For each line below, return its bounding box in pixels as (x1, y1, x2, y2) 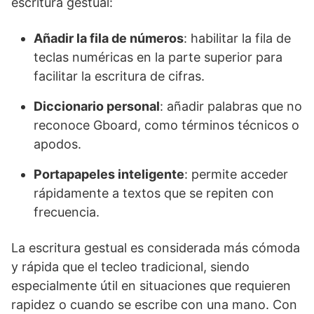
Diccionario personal (34, 98, 160, 114)
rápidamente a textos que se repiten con (34, 185, 274, 200)
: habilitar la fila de (184, 30, 291, 46)
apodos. (34, 136, 81, 151)
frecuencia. (34, 204, 100, 219)
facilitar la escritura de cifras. (34, 68, 205, 83)
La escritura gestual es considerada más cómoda (11, 240, 300, 255)
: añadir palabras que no (160, 98, 302, 114)
